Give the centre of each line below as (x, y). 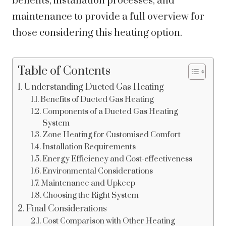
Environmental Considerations (97, 171)
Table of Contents (64, 72)
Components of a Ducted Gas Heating (110, 112)
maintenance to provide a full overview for (108, 17)
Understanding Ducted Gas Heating (94, 88)
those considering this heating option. (97, 33)
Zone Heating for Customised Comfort (111, 135)
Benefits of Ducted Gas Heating (97, 100)
